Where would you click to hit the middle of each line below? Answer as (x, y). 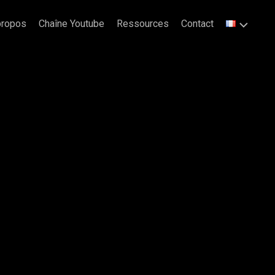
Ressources (143, 24)
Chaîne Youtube (72, 24)
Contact (197, 24)
